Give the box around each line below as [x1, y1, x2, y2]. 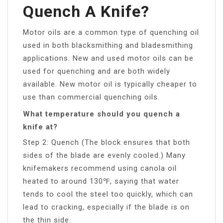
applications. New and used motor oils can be [23, 53, 194, 63]
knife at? [23, 122, 58, 131]
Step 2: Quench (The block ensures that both [23, 137, 190, 147]
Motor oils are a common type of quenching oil [23, 27, 199, 37]
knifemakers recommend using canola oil [23, 163, 177, 173]
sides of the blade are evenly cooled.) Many [23, 150, 186, 160]
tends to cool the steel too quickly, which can [23, 189, 193, 199]
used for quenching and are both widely [23, 66, 170, 76]
